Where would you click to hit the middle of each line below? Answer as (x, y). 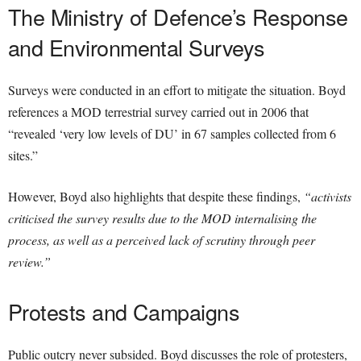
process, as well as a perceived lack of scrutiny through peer (162, 240)
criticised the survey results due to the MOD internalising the (162, 218)
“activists (328, 197)
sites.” (23, 156)
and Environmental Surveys (137, 48)
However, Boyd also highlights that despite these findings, (156, 197)
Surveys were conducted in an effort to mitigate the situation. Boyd (177, 90)
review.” (29, 262)
